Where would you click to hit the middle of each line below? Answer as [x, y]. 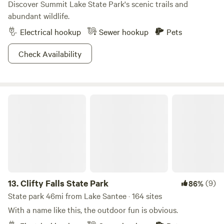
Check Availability [50, 53]
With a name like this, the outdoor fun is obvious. [93, 209]
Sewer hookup [124, 31]
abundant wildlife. [39, 15]
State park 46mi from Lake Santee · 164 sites [85, 195]
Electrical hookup [50, 31]
